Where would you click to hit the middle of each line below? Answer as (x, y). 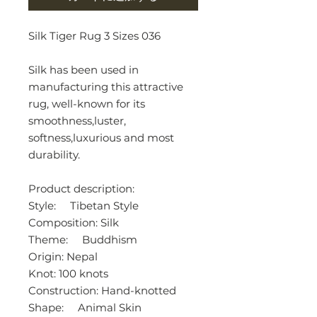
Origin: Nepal (63, 256)
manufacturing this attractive (106, 86)
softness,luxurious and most (101, 137)
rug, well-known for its (87, 103)
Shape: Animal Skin (85, 307)
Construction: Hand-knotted (102, 290)
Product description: (81, 188)
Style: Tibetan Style (83, 205)
